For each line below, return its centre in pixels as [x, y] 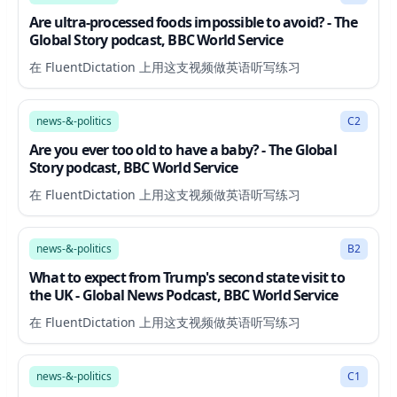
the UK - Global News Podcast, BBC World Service [184, 295]
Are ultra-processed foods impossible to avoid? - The [194, 22]
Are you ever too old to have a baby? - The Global [183, 150]
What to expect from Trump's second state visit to [187, 277]
